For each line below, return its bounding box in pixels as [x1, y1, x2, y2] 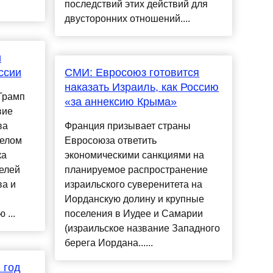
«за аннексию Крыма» [65, 96, 177, 108]
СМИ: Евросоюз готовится [65, 66, 200, 79]
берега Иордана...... [65, 238, 154, 249]
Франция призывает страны [65, 121, 191, 132]
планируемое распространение [65, 165, 208, 175]
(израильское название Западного [65, 223, 221, 234]
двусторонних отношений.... [65, 13, 191, 24]
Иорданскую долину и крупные [65, 194, 205, 205]
